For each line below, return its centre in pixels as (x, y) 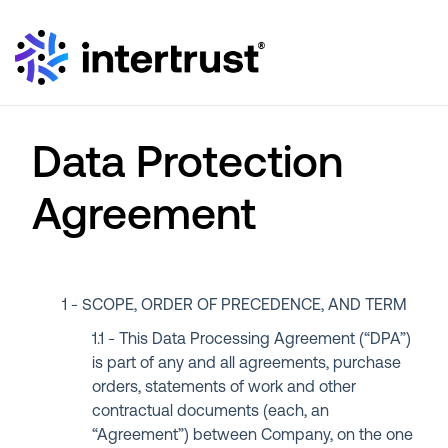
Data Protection (188, 166)
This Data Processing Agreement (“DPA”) (265, 340)
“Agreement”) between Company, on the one (253, 436)
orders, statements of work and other (224, 388)
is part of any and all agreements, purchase (247, 364)
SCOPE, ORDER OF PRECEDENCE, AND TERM (245, 306)
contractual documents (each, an (211, 412)
